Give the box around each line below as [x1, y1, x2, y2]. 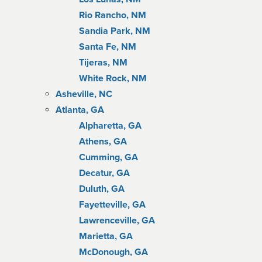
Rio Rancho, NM [79, 9, 146, 21]
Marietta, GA [79, 230, 133, 242]
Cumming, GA [79, 151, 138, 163]
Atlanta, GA [56, 104, 104, 116]
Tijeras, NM [79, 57, 127, 68]
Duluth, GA [79, 183, 125, 195]
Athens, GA [79, 136, 127, 147]
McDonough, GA [79, 246, 148, 258]
